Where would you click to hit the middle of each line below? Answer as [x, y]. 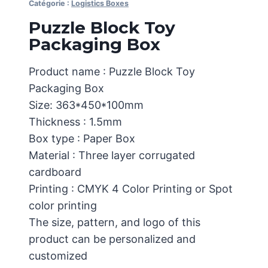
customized [58, 256]
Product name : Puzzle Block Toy [112, 71]
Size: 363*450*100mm [86, 105]
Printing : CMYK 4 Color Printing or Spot [131, 189]
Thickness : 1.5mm [75, 122]
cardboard [55, 172]
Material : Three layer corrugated [112, 155]
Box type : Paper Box [82, 138]
